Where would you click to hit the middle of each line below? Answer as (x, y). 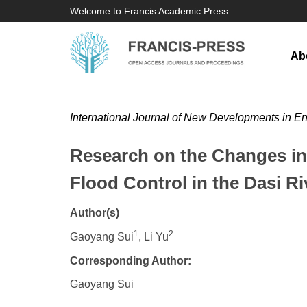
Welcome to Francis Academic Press (149, 11)
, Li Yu (153, 237)
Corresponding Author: (131, 261)
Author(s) (95, 213)
